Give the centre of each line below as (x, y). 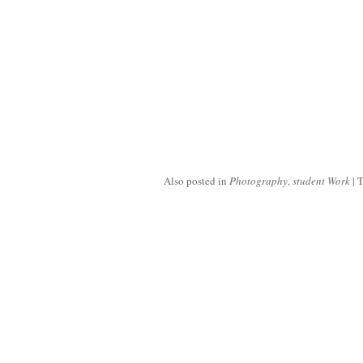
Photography (258, 181)
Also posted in (196, 181)
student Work (321, 181)
